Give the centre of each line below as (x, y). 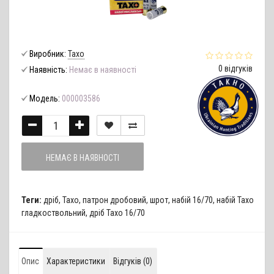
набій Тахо (235, 200)
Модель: (45, 98)
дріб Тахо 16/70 (117, 213)
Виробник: (48, 54)
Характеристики (76, 261)
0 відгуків (235, 68)
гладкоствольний (54, 213)
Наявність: (48, 69)
